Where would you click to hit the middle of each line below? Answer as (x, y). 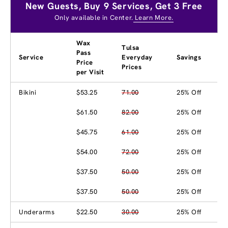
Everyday (137, 57)
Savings (189, 57)
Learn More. (153, 17)
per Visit (90, 72)
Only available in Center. (94, 17)
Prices (132, 67)
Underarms (37, 212)
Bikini (28, 92)
